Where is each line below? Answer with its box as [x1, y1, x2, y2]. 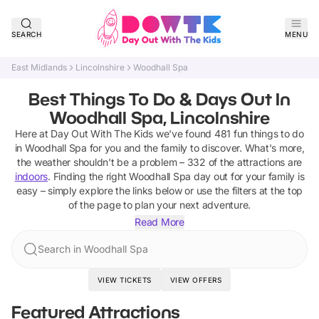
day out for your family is [191, 170, 305, 182]
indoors [14, 170, 48, 182]
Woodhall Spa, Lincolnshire [49, 107, 270, 127]
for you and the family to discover [86, 142, 239, 154]
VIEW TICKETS [97, 276, 152, 284]
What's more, [241, 142, 305, 154]
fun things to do [231, 127, 304, 140]
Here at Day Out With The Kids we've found [15, 127, 214, 140]
